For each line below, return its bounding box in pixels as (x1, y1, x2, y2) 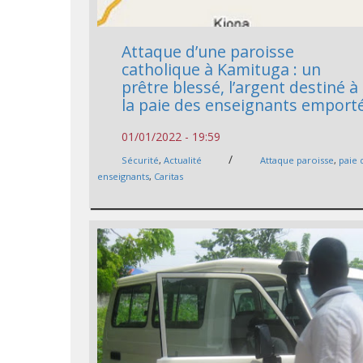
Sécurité (122, 154, 160, 167)
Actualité (164, 154, 203, 167)
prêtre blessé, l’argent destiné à (122, 76, 359, 99)
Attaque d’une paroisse (122, 41, 295, 63)
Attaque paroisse (260, 154, 335, 167)
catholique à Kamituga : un (122, 58, 322, 81)
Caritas (154, 170, 184, 183)
